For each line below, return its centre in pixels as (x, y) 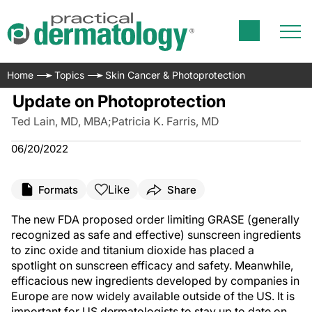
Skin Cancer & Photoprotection (175, 75)
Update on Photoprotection (119, 101)
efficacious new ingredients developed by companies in (155, 281)
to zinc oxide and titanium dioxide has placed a (133, 250)
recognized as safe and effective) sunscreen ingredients (156, 235)
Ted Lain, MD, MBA (60, 121)
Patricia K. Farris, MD (165, 121)
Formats (58, 189)
